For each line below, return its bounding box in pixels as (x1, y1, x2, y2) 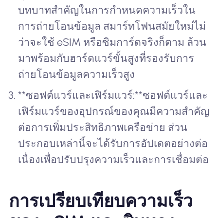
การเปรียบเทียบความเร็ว (8, 190, 193, 212)
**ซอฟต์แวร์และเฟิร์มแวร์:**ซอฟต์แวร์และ (18, 89, 208, 101)
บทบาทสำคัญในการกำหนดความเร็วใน (18, 4, 196, 17)
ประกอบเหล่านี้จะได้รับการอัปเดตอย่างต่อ (18, 137, 208, 149)
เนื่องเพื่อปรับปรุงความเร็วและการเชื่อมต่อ (18, 153, 209, 165)
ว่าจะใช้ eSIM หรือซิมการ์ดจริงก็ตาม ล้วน (18, 36, 207, 49)
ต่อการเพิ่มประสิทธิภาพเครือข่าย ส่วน (18, 121, 188, 133)
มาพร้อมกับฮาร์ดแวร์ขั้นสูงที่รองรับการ (18, 52, 195, 65)
